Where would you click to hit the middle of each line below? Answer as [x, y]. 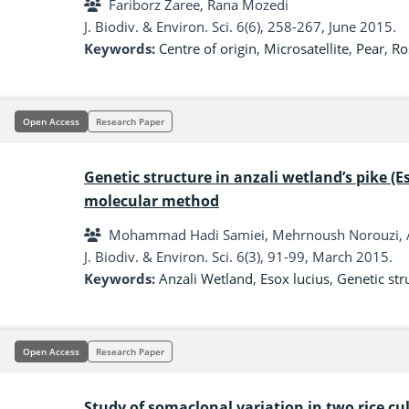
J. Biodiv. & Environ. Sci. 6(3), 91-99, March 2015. [238, 257]
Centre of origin [208, 48]
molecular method [152, 201]
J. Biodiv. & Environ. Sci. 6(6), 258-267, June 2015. [240, 26]
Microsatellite [306, 48]
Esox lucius [295, 278]
